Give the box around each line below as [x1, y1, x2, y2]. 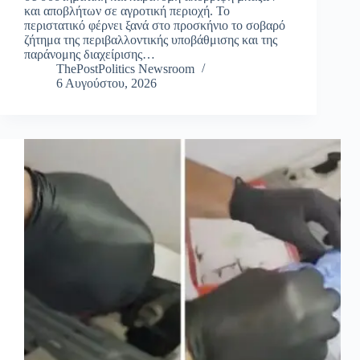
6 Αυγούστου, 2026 [56, 76, 157, 91]
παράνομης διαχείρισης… [24, 47, 155, 62]
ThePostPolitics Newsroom [56, 62, 194, 76]
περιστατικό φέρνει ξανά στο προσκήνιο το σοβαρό [24, 18, 285, 33]
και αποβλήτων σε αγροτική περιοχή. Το [24, 4, 230, 18]
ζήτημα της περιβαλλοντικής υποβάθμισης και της [24, 33, 277, 47]
